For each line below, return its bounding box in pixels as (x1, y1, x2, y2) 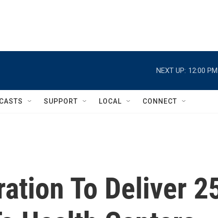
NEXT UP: (156, 66, 186, 75)
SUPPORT (44, 97, 78, 105)
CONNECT (143, 97, 177, 105)
